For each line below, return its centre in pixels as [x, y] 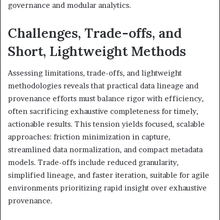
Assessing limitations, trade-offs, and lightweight [95, 73]
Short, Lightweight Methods [97, 51]
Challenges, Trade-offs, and [95, 33]
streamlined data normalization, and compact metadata [105, 150]
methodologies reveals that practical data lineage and [103, 86]
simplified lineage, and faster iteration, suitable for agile [109, 175]
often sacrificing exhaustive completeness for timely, [103, 111]
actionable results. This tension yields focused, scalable [106, 124]
